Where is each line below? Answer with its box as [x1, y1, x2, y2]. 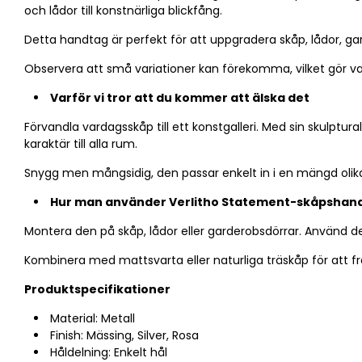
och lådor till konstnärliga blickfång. [24, 2, 222, 19]
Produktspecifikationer [24, 280, 170, 297]
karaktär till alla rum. [24, 135, 137, 152]
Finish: [50, 326, 86, 343]
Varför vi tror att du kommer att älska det [50, 89, 309, 106]
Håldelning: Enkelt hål [50, 343, 167, 360]
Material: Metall [50, 309, 135, 326]
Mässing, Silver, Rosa [86, 326, 199, 343]
